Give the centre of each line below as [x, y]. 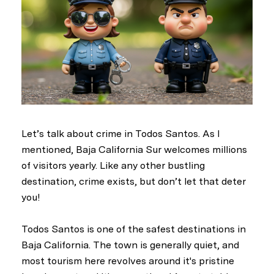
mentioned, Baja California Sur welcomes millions [134, 149]
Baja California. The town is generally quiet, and [130, 245]
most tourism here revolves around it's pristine [128, 261]
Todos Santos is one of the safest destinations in [134, 229]
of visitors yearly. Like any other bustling [113, 165]
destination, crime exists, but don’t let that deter [134, 181]
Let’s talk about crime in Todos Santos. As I [121, 133]
